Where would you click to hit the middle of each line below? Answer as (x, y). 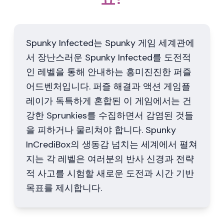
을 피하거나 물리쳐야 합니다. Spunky (101, 130)
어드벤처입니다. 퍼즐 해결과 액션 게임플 (108, 86)
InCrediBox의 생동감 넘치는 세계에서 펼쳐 (112, 144)
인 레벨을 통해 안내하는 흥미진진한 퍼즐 (109, 72)
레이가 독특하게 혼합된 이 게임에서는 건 (109, 101)
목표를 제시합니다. (64, 188)
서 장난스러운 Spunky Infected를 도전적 (108, 57)
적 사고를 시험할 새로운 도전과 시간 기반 (110, 173)
